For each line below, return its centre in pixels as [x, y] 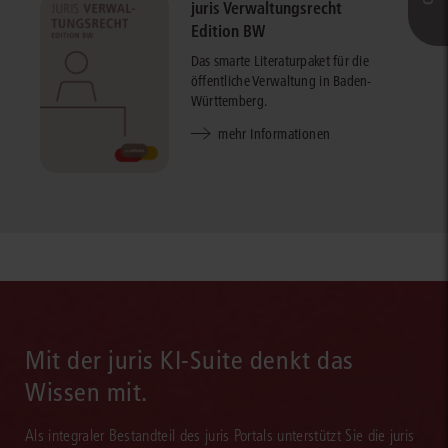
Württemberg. [229, 100]
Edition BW [227, 30]
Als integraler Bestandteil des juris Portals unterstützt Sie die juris [220, 436]
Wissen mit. [86, 393]
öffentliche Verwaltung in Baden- [281, 80]
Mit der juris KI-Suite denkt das [189, 361]
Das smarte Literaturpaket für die [280, 60]
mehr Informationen [274, 133]
